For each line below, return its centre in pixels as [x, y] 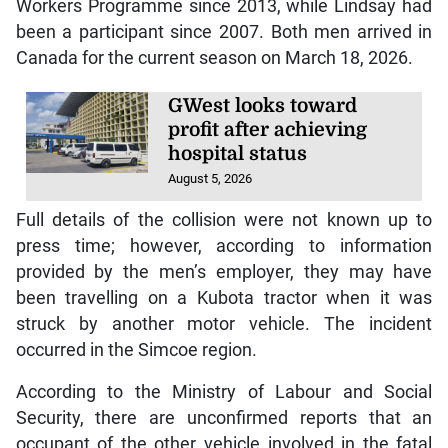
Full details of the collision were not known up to [224, 220]
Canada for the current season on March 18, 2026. [214, 58]
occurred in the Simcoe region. [136, 350]
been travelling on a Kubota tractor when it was [224, 298]
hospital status [238, 154]
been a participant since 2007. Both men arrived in [224, 32]
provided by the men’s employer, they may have [224, 272]
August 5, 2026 [210, 179]
